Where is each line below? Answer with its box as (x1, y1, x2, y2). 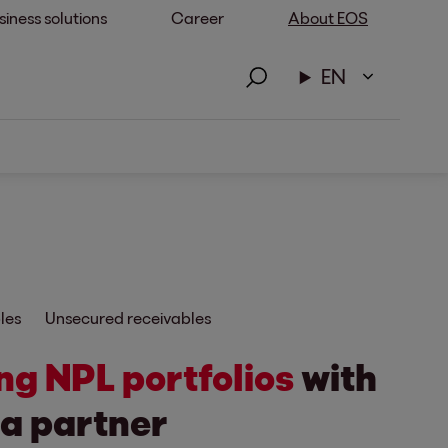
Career (171, 8, 224, 27)
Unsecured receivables (45, 308, 211, 327)
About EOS (288, 8, 368, 27)
